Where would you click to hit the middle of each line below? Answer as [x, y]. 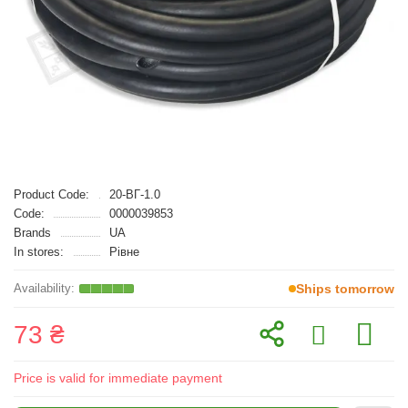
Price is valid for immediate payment [118, 378]
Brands [32, 233]
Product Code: [51, 194]
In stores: [39, 252]
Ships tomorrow [345, 289]
